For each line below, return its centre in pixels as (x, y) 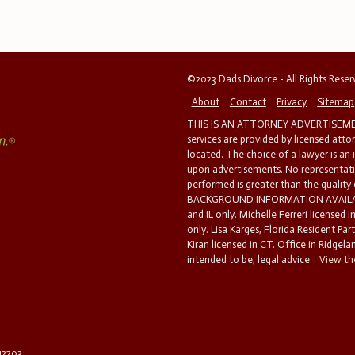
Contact (248, 101)
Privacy (291, 101)
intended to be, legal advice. (251, 260)
